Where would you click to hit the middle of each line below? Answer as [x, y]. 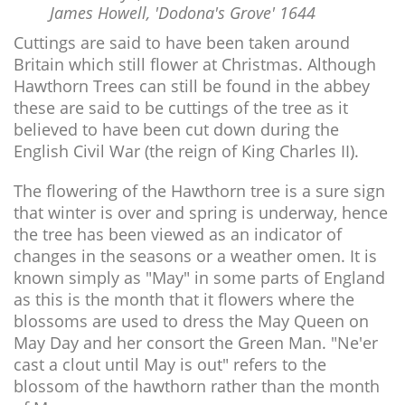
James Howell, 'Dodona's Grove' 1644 [183, 13]
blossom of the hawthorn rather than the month [197, 386]
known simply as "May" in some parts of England [199, 278]
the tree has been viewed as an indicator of [178, 235]
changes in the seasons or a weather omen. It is [195, 256]
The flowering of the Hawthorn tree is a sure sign [199, 191]
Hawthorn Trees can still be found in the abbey [192, 86]
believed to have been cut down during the [176, 130]
